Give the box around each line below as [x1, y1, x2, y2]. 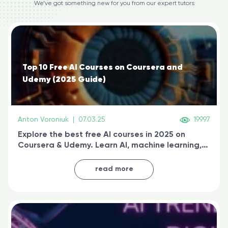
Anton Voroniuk [18, 116, 69, 123]
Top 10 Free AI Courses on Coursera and [22, 63, 183, 72]
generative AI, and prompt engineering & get [18, 152, 197, 160]
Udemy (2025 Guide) [22, 75, 106, 84]
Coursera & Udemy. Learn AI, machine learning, [18, 141, 202, 150]
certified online [18, 162, 77, 171]
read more [95, 165, 133, 173]
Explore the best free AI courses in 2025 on [18, 130, 185, 139]
